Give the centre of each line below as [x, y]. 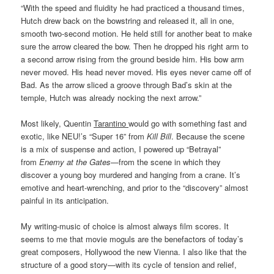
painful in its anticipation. [65, 201]
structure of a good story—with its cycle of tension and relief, [129, 265]
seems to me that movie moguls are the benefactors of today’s [132, 239]
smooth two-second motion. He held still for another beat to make [137, 34]
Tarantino [111, 124]
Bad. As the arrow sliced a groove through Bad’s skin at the [127, 85]
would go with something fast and [188, 124]
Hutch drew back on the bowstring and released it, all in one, [128, 21]
